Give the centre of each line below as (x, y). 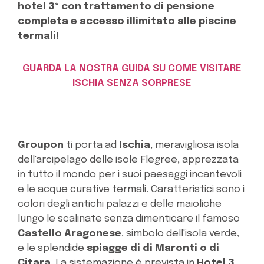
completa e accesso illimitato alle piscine (127, 21)
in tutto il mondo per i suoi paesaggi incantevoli (130, 174)
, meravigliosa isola (194, 145)
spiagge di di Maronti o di (152, 248)
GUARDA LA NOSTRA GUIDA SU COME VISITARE (132, 68)
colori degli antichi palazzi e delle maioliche (120, 204)
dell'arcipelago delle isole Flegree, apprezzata (128, 160)
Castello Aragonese (70, 233)
